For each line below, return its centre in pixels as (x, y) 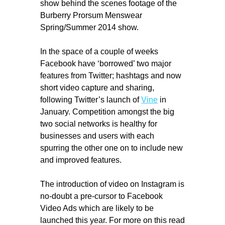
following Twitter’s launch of (91, 99)
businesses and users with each (97, 135)
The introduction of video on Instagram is (112, 184)
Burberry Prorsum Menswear (91, 15)
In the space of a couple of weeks (99, 51)
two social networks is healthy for (99, 123)
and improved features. (81, 159)
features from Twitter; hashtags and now (111, 75)
